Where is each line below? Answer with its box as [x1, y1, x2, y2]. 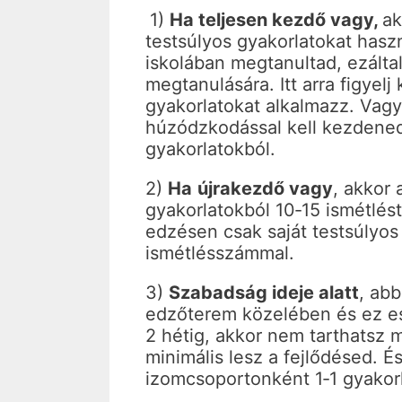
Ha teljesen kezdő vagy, [170, 9, 382, 31]
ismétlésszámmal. [145, 242, 294, 265]
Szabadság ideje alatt [169, 282, 359, 304]
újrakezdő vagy [197, 178, 333, 200]
